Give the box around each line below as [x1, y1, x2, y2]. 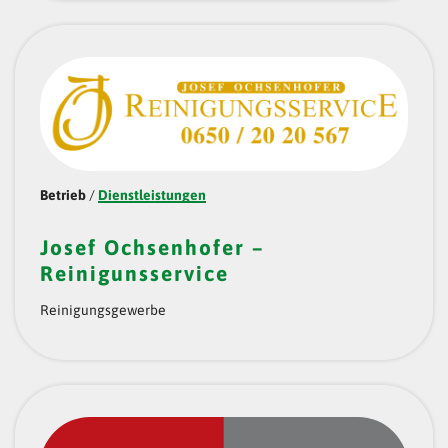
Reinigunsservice [40, 260, 229, 285]
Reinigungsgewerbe [40, 301, 166, 318]
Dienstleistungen [98, 186, 206, 203]
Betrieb [40, 186, 86, 203]
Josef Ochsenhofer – [40, 234, 265, 259]
